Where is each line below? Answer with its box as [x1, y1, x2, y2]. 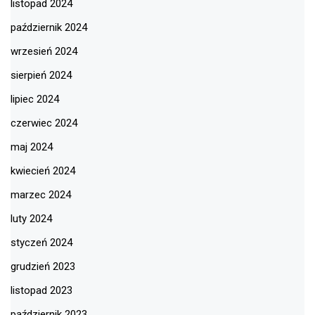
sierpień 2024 [11, 69, 72, 82]
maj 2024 [11, 141, 53, 154]
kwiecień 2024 [11, 165, 75, 178]
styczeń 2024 [11, 236, 72, 250]
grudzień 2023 [11, 260, 75, 274]
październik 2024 [11, 21, 87, 34]
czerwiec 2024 [11, 117, 77, 130]
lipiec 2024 [11, 93, 59, 106]
